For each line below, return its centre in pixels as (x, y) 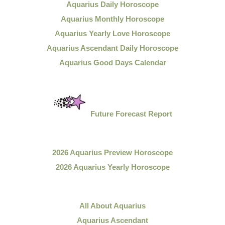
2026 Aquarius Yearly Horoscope (113, 167)
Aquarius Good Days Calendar (113, 63)
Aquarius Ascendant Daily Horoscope (113, 48)
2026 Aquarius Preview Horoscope (113, 152)
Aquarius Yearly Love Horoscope (113, 33)
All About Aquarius (113, 206)
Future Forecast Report (131, 114)
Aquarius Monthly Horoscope (113, 19)
